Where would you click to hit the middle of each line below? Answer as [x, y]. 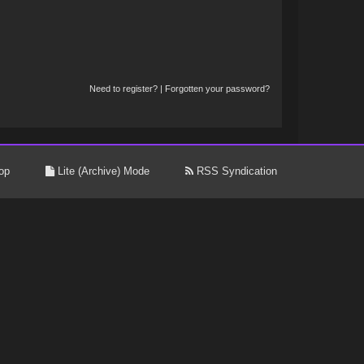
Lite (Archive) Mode [102, 171]
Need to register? [123, 89]
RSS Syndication [235, 171]
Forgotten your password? [217, 89]
